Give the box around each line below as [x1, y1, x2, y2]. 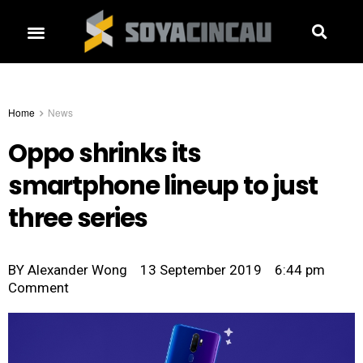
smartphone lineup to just [8, 169, 318, 204]
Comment [8, 280, 69, 297]
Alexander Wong [24, 262, 127, 279]
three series [8, 201, 148, 237]
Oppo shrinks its [8, 136, 201, 172]
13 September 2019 [140, 262, 262, 279]
